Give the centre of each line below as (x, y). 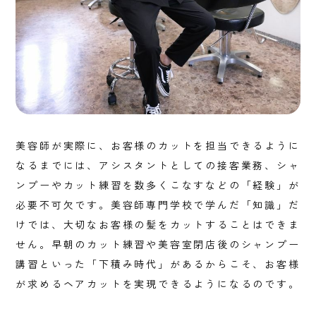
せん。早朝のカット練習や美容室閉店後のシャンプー (158, 244)
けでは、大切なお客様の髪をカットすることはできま (158, 225)
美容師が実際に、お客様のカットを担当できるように (158, 146)
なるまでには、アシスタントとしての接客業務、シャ (158, 165)
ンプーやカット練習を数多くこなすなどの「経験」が (158, 185)
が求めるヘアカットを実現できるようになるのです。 (158, 284)
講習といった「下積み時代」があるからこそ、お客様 (158, 264)
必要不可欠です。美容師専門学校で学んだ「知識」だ (158, 205)
